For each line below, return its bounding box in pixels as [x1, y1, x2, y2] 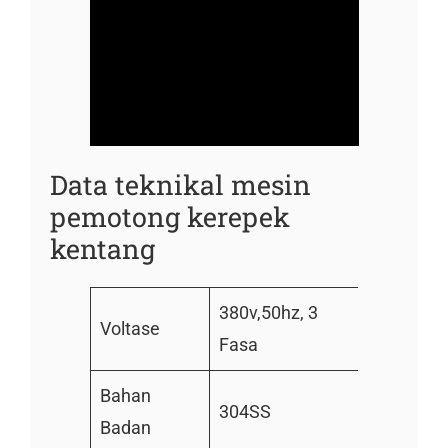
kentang [49, 230, 155, 266]
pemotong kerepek [49, 198, 290, 234]
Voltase [99, 317, 160, 339]
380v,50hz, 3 [218, 301, 318, 323]
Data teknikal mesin [49, 166, 311, 202]
